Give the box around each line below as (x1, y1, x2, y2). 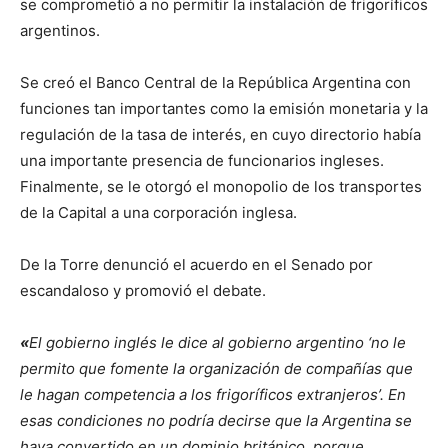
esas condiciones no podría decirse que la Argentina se (20, 410, 412, 430)
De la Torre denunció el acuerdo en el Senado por (20, 254, 373, 274)
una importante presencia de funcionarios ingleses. (20, 150, 384, 170)
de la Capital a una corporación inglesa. (20, 202, 297, 222)
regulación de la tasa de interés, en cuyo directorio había (20, 124, 421, 144)
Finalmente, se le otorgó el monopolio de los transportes (20, 176, 422, 196)
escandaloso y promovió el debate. (20, 280, 266, 300)
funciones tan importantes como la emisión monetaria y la (20, 98, 428, 118)
